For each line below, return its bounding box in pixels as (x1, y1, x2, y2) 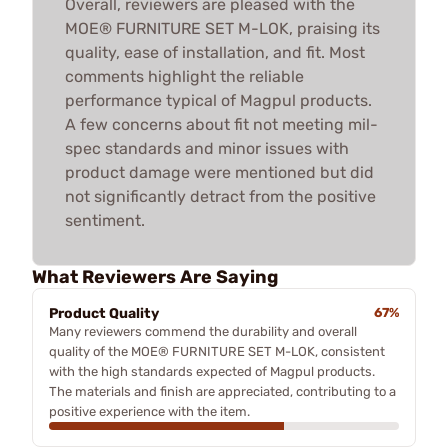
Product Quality (49, 304, 159, 322)
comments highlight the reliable (65, 66, 304, 86)
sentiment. (65, 210, 145, 230)
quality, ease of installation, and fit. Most (65, 42, 365, 62)
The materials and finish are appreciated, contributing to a (49, 383, 396, 399)
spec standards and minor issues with (65, 138, 349, 158)
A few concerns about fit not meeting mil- (65, 114, 378, 134)
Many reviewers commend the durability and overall (49, 323, 357, 339)
